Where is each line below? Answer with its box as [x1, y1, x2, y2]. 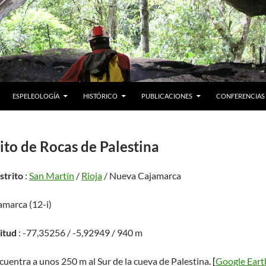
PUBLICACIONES [141, 92, 192, 100]
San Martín [29, 170, 74, 181]
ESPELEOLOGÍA [12, 92, 59, 100]
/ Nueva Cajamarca [102, 170, 181, 181]
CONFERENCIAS [216, 92, 265, 100]
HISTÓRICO [83, 92, 118, 100]
